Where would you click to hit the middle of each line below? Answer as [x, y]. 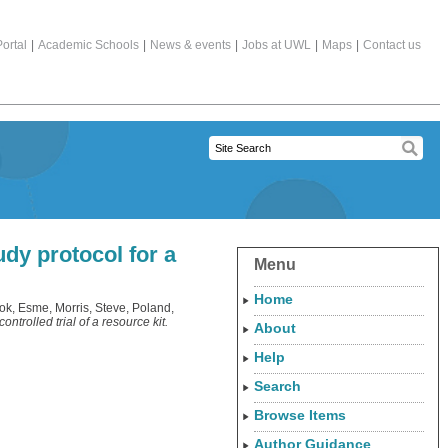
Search [277, 386]
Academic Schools [88, 45]
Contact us [392, 45]
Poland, [153, 308]
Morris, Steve [90, 308]
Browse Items [300, 415]
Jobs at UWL [276, 45]
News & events [190, 45]
